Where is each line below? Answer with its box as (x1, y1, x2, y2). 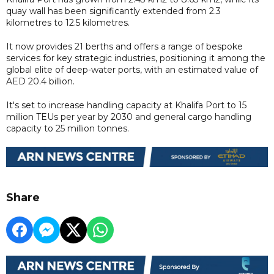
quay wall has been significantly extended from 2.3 (6, 5, 221, 17)
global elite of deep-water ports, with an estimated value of (6, 64, 258, 75)
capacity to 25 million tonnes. (6, 122, 129, 134)
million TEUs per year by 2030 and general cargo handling (6, 111, 251, 122)
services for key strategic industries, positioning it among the (6, 52, 265, 64)
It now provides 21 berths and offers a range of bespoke (6, 40, 243, 52)
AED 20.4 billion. (6, 75, 75, 87)
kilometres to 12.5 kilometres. (6, 17, 130, 28)
